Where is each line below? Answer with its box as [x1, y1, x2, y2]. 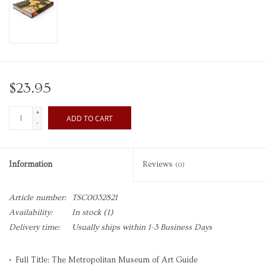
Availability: [9, 208, 52, 218]
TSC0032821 [72, 193, 118, 203]
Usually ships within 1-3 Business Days [72, 223, 212, 233]
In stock [72, 208, 101, 218]
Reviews [142, 160, 175, 170]
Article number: [9, 193, 66, 203]
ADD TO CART [66, 113, 113, 124]
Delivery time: [9, 223, 60, 233]
